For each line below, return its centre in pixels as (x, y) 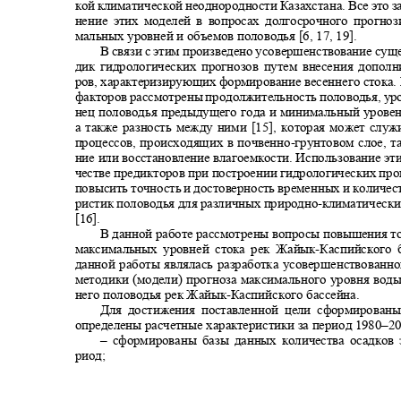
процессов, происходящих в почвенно (183, 142)
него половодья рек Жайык (150, 294)
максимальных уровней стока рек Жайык (195, 249)
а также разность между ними (163, 127)
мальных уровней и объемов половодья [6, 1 (199, 36)
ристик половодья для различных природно (196, 203)
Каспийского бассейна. (298, 294)
